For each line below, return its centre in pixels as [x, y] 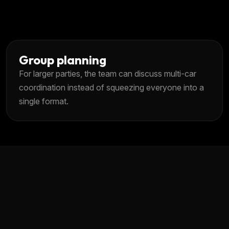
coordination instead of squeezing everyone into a [111, 87]
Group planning [63, 60]
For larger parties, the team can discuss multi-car [108, 73]
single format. [44, 101]
